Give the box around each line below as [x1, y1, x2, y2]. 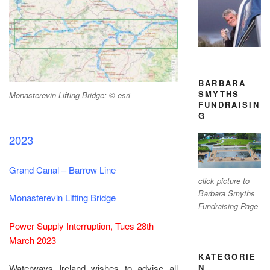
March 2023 [9, 233, 56, 246]
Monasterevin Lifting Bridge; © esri [9, 89, 130, 101]
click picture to [198, 175, 250, 187]
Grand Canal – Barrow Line [9, 163, 116, 176]
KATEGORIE [198, 250, 257, 262]
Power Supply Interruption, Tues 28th [9, 219, 154, 232]
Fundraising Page [198, 200, 258, 212]
